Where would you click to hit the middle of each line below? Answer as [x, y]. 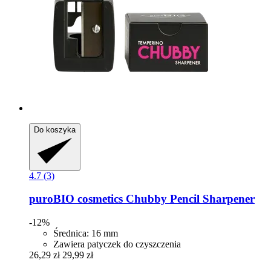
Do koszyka [55, 129]
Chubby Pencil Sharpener [189, 199]
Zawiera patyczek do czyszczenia [117, 244]
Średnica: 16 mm [86, 233]
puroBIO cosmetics [76, 199]
